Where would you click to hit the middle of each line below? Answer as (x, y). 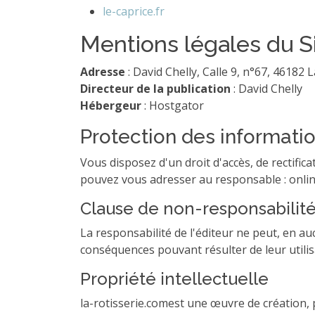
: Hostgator (174, 105)
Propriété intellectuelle (174, 278)
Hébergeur (112, 105)
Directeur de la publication (155, 88)
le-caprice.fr (134, 11)
